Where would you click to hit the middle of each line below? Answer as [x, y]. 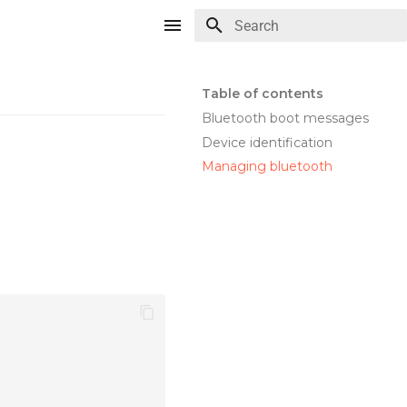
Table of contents [263, 94]
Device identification [267, 142]
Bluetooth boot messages [285, 118]
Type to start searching [302, 58]
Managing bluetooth [267, 167]
